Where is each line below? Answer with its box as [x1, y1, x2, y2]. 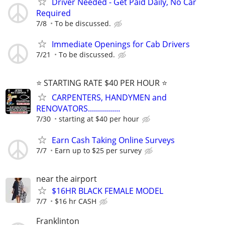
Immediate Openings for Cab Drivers [52, 39, 190, 50]
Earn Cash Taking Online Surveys [52, 134, 175, 146]
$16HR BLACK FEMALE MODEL [52, 185, 163, 196]
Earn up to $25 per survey [55, 145, 142, 155]
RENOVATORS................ [36, 103, 120, 115]
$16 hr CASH [55, 196, 96, 206]
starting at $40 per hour [59, 114, 139, 124]
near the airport [36, 173, 97, 184]
